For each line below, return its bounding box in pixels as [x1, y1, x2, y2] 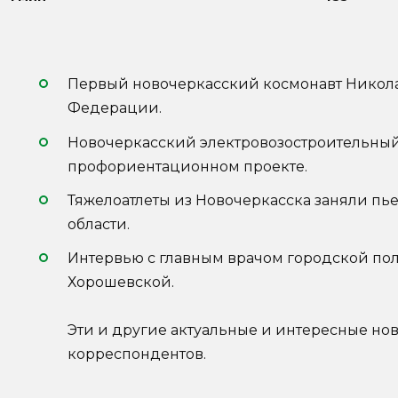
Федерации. [68, 99, 162, 117]
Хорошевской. [68, 273, 174, 291]
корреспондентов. [68, 345, 206, 362]
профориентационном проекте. [68, 157, 307, 175]
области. [68, 215, 130, 233]
